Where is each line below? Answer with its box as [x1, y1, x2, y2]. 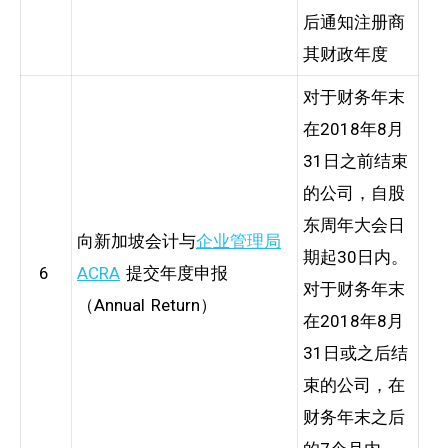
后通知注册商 [303, 11, 405, 32]
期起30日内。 [303, 246, 408, 267]
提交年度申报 [120, 262, 228, 283]
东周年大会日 [303, 214, 405, 235]
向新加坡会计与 [77, 230, 196, 251]
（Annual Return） [77, 294, 217, 315]
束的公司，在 [303, 374, 405, 395]
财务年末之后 [303, 406, 405, 427]
